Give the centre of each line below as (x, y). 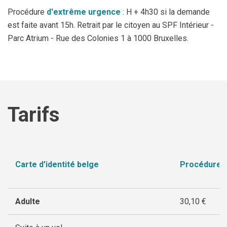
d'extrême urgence (84, 12)
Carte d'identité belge (57, 164)
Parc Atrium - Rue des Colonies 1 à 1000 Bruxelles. (99, 38)
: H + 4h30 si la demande (165, 12)
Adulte (28, 201)
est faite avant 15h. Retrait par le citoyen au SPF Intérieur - (111, 25)
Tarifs (34, 115)
